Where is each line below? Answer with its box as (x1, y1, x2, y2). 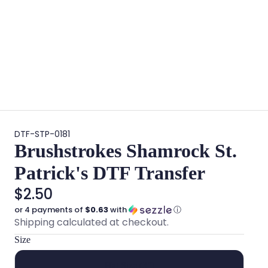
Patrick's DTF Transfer (14, 162, 205, 184)
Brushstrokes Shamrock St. (14, 140, 237, 162)
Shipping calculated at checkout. (14, 215, 169, 230)
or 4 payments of (14, 204, 85, 216)
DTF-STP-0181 (14, 128, 70, 141)
